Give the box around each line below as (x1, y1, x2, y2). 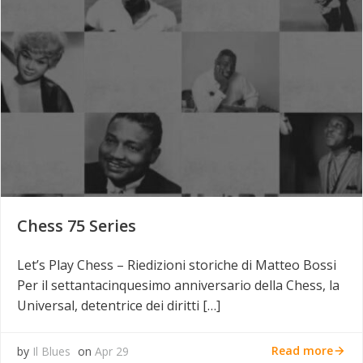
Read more (271, 343, 333, 359)
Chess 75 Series (17, 214, 136, 237)
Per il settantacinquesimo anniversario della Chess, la (17, 275, 340, 294)
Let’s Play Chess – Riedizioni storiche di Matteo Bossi (17, 255, 336, 274)
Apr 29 (95, 343, 129, 359)
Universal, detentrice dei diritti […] (17, 296, 220, 314)
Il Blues (32, 343, 70, 359)
